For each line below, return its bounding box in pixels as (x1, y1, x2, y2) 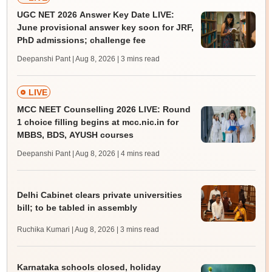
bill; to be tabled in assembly (16, 202, 137, 212)
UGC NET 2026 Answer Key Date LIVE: (16, 10, 174, 19)
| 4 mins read (117, 149, 160, 158)
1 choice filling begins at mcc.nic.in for (16, 117, 178, 127)
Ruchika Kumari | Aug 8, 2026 (16, 225, 115, 234)
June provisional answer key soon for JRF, (16, 22, 194, 32)
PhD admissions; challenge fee (16, 35, 146, 45)
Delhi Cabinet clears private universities (16, 189, 182, 200)
